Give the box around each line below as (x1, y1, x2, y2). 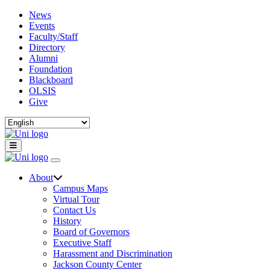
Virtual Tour (53, 194, 99, 204)
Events (29, 20, 55, 31)
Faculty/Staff (29, 31, 78, 42)
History (53, 216, 81, 226)
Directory (29, 42, 65, 52)
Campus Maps (53, 183, 108, 193)
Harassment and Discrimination (53, 248, 172, 259)
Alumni (29, 53, 58, 63)
